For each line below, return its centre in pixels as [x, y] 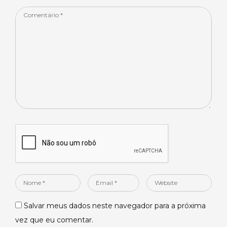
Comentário [36, 13]
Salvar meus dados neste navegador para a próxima [115, 206]
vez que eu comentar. [54, 220]
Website [160, 181]
